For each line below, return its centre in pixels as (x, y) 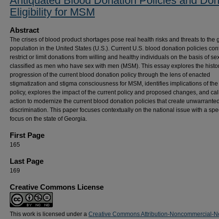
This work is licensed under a (49, 214)
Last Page (27, 161)
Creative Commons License (57, 187)
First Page (27, 135)
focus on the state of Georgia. (48, 119)
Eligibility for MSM (52, 12)
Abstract (24, 30)
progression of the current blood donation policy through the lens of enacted (110, 75)
